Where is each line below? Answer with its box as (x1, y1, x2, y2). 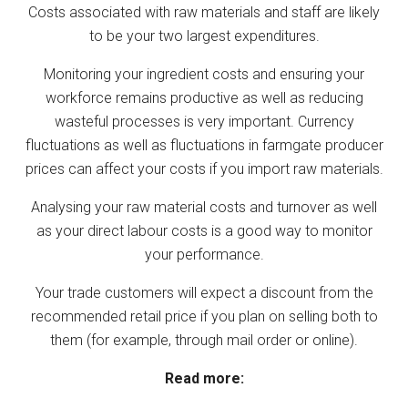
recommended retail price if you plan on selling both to (30, 307, 378, 325)
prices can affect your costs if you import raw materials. (25, 159, 383, 178)
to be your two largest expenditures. (88, 26, 320, 45)
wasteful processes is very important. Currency (54, 112, 354, 130)
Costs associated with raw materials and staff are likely (28, 3, 380, 21)
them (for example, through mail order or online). (50, 331, 358, 349)
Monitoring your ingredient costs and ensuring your (44, 65, 364, 83)
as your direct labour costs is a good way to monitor (36, 221, 372, 240)
